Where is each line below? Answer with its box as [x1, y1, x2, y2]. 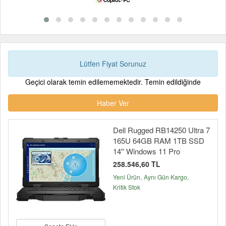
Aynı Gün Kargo [144, 173, 187, 181]
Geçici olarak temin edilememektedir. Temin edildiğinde [25, 77, 201, 87]
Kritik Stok [113, 183, 140, 191]
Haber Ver [97, 98, 129, 108]
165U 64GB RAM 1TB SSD [113, 135, 204, 146]
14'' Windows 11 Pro [113, 146, 180, 156]
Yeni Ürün [113, 173, 140, 181]
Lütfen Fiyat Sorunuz [80, 59, 146, 69]
